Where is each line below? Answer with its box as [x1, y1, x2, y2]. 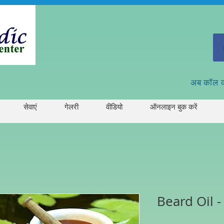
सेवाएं [23, 101, 37, 111]
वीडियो [105, 101, 122, 111]
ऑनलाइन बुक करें [149, 101, 197, 111]
